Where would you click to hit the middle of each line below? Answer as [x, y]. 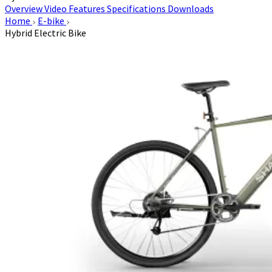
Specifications [137, 8]
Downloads [191, 8]
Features [88, 8]
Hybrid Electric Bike [46, 33]
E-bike [52, 21]
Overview [25, 8]
